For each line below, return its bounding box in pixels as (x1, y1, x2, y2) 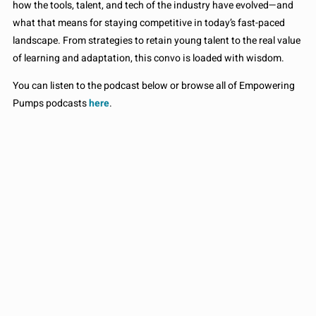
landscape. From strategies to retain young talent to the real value (13, 33, 300, 49)
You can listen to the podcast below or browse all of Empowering (13, 78, 295, 94)
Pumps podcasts (13, 96, 89, 111)
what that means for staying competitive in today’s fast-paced (13, 16, 285, 31)
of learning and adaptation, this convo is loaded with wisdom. (13, 51, 284, 66)
